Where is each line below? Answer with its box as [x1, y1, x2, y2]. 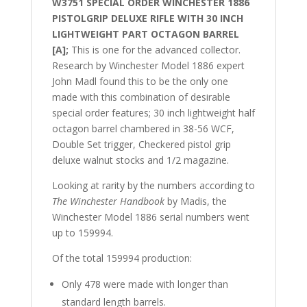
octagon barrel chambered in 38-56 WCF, [51, 122, 234, 136]
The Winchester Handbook [51, 195, 164, 208]
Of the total [51, 251, 103, 265]
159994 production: [106, 251, 192, 265]
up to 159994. [51, 226, 113, 240]
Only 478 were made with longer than [61, 278, 228, 291]
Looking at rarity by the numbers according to [51, 179, 255, 193]
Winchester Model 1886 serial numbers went [51, 210, 249, 224]
